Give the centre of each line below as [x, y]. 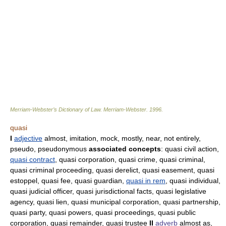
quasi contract [33, 160]
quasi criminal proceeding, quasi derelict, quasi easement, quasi [112, 170]
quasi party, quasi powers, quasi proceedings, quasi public [103, 213]
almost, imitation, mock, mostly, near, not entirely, [122, 138]
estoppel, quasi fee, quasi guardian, [68, 181]
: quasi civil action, [190, 149]
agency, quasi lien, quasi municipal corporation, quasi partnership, [115, 202]
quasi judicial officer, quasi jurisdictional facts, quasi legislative [108, 191]
